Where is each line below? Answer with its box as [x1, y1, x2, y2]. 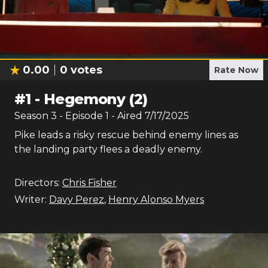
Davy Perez [49, 194, 104, 205]
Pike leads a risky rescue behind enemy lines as [14, 129, 238, 141]
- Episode [59, 110, 105, 121]
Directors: [14, 177, 60, 188]
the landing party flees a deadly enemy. [14, 144, 202, 155]
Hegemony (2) [44, 90, 148, 108]
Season [14, 110, 51, 121]
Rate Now [214, 65, 258, 75]
